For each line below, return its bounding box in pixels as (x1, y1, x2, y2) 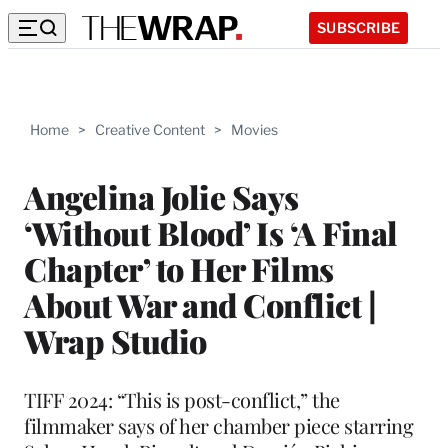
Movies (231, 121, 278, 138)
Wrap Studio (24, 318, 207, 362)
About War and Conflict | (24, 282, 376, 326)
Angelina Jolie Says (24, 174, 299, 218)
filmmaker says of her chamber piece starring (24, 411, 413, 439)
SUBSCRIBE (317, 18, 400, 36)
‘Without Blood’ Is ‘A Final (24, 210, 398, 254)
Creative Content (95, 121, 205, 138)
